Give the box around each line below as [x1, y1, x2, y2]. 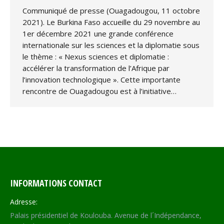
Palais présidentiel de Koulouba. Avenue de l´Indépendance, [10, 210, 201, 220]
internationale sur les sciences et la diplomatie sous [22, 40, 199, 50]
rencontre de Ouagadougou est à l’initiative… [22, 86, 176, 96]
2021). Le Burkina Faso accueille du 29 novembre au [22, 17, 200, 27]
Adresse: [10, 197, 37, 207]
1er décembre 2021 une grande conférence [22, 28, 173, 38]
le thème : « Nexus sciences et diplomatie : [22, 51, 169, 61]
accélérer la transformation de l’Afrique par [22, 63, 169, 73]
